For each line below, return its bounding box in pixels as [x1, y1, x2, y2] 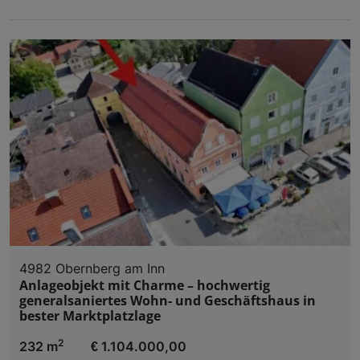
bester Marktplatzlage [19, 306, 161, 325]
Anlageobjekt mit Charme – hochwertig [19, 276, 270, 294]
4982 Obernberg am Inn [19, 260, 165, 276]
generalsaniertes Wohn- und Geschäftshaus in [19, 291, 316, 309]
